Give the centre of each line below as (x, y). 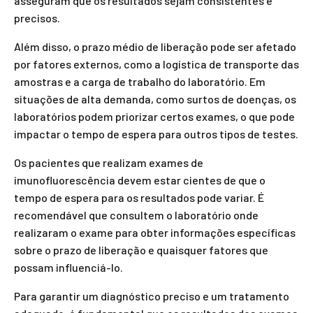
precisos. (37, 18)
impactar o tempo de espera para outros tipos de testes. (156, 134)
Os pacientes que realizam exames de (109, 162)
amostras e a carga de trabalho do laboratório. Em (140, 81)
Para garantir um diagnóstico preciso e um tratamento (152, 296)
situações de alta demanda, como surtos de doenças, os (155, 99)
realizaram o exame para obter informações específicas (155, 232)
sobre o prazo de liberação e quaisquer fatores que (141, 250)
